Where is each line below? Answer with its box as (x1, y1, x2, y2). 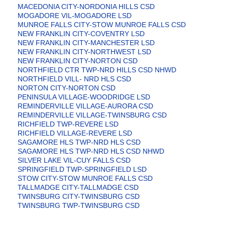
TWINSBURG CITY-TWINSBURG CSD (18, 193, 140, 200)
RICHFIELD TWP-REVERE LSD (18, 121, 119, 128)
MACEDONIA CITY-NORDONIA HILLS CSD (18, 3, 155, 11)
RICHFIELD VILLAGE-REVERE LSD (18, 130, 132, 137)
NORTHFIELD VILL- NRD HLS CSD (18, 75, 131, 83)
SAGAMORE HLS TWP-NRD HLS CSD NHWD (18, 148, 164, 155)
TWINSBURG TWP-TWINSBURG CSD (18, 202, 140, 209)
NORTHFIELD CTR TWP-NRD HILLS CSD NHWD (18, 66, 176, 74)
